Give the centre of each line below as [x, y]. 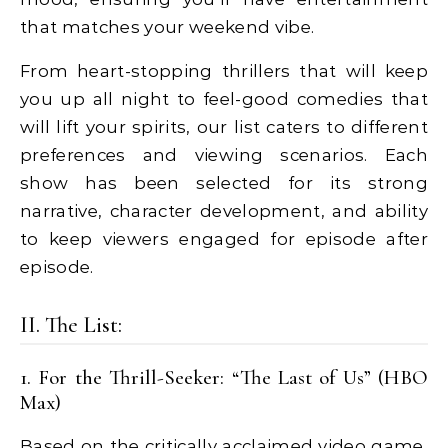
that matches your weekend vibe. [167, 26]
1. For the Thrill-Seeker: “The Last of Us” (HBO [224, 378]
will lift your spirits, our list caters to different [224, 127]
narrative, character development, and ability [224, 211]
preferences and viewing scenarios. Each [224, 155]
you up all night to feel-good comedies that [224, 99]
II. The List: [71, 325]
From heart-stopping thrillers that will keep [224, 71]
